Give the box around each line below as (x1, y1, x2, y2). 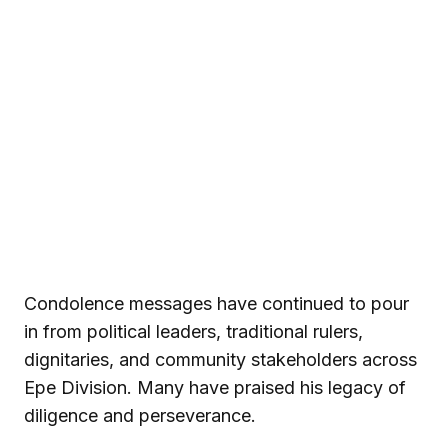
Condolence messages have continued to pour (24, 292, 409, 314)
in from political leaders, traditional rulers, (24, 320, 363, 342)
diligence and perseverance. (24, 404, 256, 426)
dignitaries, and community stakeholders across (24, 348, 417, 370)
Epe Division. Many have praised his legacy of (24, 376, 406, 398)
